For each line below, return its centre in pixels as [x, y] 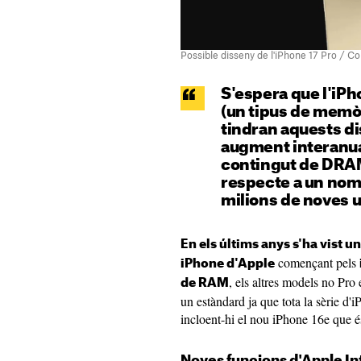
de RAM [205, 283]
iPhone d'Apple [228, 263]
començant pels [317, 262]
